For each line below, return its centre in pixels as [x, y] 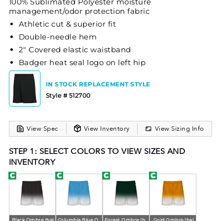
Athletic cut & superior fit [67, 24]
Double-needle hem [58, 37]
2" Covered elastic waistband [75, 49]
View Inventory [107, 129]
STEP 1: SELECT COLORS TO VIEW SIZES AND [97, 151]
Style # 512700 [68, 95]
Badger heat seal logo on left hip [82, 62]
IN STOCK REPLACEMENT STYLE [98, 84]
